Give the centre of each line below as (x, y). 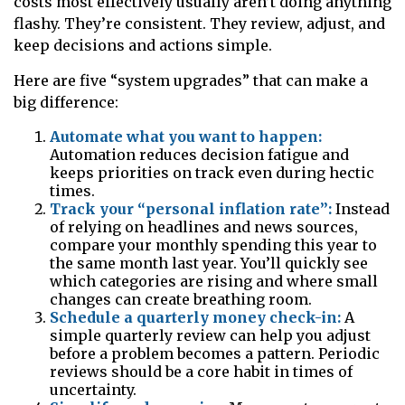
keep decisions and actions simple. (143, 46)
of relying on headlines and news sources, (204, 227)
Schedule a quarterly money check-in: (195, 318)
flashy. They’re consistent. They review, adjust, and (199, 24)
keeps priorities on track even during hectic (212, 173)
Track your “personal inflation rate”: (191, 209)
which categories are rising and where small (214, 282)
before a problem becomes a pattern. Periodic (215, 354)
